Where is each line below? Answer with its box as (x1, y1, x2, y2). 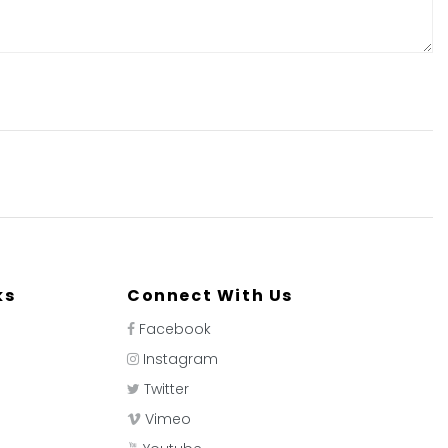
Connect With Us (127, 284, 293, 307)
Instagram (143, 349, 218, 369)
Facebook (139, 319, 211, 339)
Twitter (144, 379, 189, 399)
